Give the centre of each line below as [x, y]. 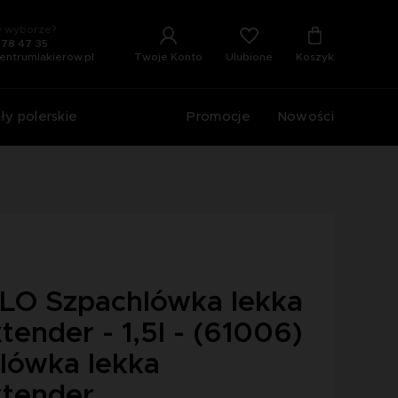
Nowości [305, 116]
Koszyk [315, 57]
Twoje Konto [168, 57]
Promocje [219, 116]
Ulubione [249, 56]
